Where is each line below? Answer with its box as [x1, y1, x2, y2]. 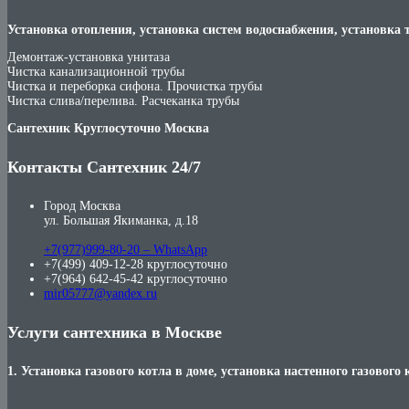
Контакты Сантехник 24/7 [7, 157, 201, 176]
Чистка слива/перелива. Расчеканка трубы [7, 93, 239, 108]
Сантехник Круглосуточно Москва [7, 121, 209, 135]
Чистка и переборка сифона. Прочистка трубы [7, 79, 262, 93]
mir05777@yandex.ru [44, 286, 157, 300]
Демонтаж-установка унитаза [7, 49, 170, 64]
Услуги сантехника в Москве [7, 322, 222, 341]
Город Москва [44, 198, 121, 213]
